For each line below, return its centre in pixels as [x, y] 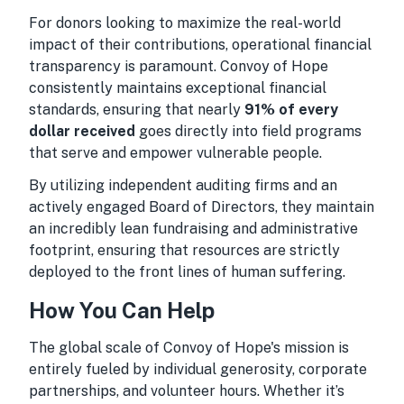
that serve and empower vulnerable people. [175, 153]
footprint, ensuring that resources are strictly [184, 250]
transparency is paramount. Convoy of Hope [179, 66]
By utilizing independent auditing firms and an [183, 185]
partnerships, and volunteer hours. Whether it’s [187, 391]
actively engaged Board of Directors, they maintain [202, 207]
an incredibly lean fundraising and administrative [193, 229]
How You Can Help [122, 310]
